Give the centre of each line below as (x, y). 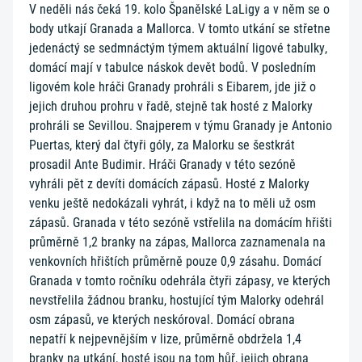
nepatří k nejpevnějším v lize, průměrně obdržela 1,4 (165, 339)
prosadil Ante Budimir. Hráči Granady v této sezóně (162, 164)
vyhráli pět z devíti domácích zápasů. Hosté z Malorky (169, 184)
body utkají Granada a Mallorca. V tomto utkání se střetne (180, 29)
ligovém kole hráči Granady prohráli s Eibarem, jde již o (173, 87)
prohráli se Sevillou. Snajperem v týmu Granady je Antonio (181, 126)
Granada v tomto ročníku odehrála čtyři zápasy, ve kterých (180, 281)
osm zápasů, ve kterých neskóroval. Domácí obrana (162, 320)
